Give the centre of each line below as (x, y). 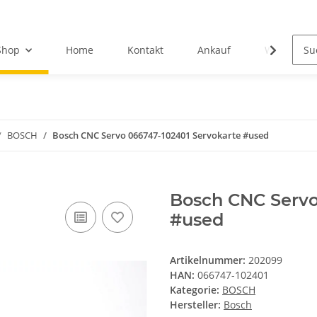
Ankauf (214, 50)
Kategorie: (196, 290)
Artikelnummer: (209, 260)
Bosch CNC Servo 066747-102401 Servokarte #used (161, 136)
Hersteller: (195, 305)
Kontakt (145, 50)
